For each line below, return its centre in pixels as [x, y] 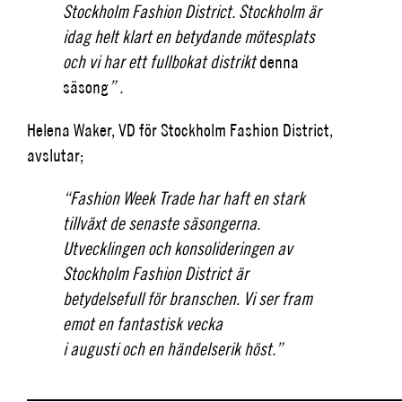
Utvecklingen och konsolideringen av [178, 248]
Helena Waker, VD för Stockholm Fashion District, [180, 129]
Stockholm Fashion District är [156, 273]
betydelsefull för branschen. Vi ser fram [188, 298]
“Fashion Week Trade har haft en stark [184, 197]
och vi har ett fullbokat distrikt [161, 61]
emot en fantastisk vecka [143, 323]
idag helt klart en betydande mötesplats [189, 36]
